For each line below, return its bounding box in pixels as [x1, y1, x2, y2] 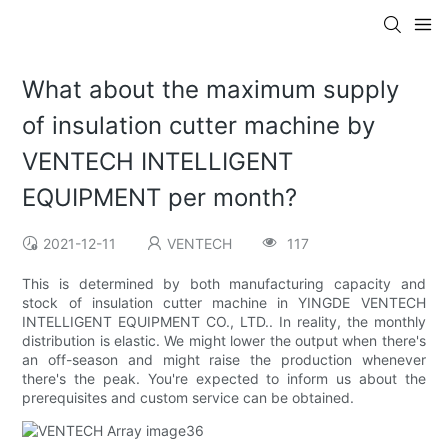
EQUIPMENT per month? [22, 183, 298, 213]
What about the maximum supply [22, 75, 400, 105]
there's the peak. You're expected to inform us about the [22, 370, 426, 388]
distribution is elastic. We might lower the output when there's [22, 332, 426, 350]
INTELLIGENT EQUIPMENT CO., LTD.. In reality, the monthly [22, 313, 426, 331]
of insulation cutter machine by [22, 111, 376, 141]
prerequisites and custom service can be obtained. [22, 389, 355, 407]
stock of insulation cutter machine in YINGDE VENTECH [22, 294, 426, 312]
